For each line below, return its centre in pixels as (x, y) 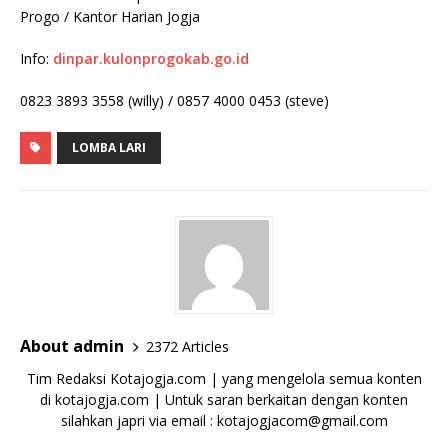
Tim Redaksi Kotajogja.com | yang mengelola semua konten (224, 378)
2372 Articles (187, 346)
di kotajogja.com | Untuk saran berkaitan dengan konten (224, 399)
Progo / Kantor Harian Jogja (110, 16)
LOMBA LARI (109, 147)
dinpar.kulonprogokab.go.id (151, 58)
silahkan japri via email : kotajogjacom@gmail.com (224, 420)
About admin (72, 346)
